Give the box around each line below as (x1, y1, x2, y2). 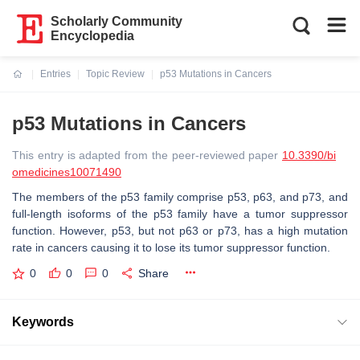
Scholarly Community (51, 14, 183, 28)
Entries (40, 68, 71, 80)
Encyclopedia (51, 29, 135, 43)
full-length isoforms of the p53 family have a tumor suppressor (12, 207, 348, 220)
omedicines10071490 (12, 166, 121, 178)
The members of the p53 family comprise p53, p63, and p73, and (12, 190, 348, 203)
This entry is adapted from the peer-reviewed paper (12, 149, 282, 162)
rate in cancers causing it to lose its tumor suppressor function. (12, 241, 330, 254)
